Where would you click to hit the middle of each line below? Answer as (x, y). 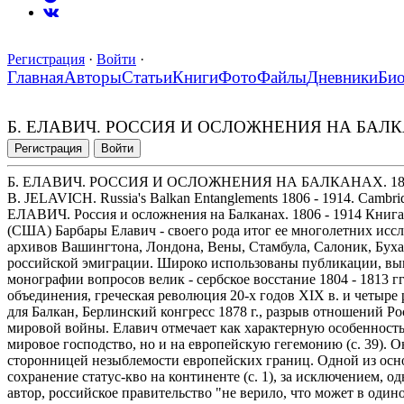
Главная (36, 78)
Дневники (342, 78)
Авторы (93, 78)
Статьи (147, 78)
